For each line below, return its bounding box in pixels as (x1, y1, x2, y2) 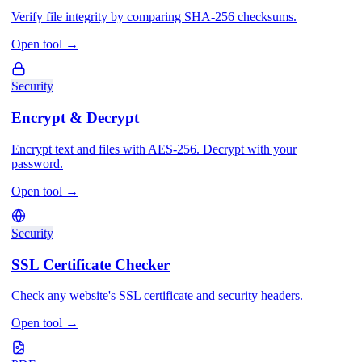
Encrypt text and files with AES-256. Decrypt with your (11, 141, 297, 156)
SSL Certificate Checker (11, 255, 170, 273)
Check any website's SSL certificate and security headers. (11, 288, 303, 303)
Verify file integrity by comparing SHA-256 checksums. (11, 10, 297, 24)
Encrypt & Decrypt (11, 109, 139, 127)
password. (11, 156, 63, 170)
